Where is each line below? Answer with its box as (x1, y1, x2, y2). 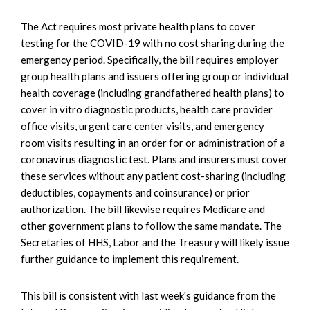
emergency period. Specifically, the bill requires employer (21, 53, 279, 66)
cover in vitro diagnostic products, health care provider (21, 103, 273, 116)
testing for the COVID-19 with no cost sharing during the (21, 37, 284, 50)
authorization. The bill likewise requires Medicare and (21, 203, 265, 216)
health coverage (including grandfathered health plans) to (21, 86, 284, 100)
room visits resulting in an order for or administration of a (21, 136, 285, 149)
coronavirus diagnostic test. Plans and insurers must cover (21, 153, 288, 166)
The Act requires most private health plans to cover (21, 20, 255, 33)
